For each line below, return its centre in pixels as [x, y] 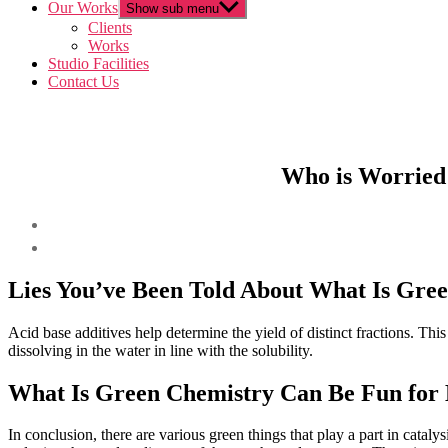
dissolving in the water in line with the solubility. [160, 350]
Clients [110, 27]
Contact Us [83, 81]
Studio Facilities [98, 63]
